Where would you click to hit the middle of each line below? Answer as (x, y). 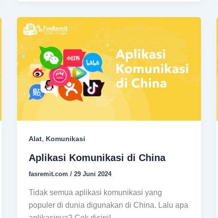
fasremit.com (49, 174)
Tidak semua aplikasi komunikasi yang (95, 192)
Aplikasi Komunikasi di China (97, 158)
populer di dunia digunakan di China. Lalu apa (108, 205)
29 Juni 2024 (92, 174)
